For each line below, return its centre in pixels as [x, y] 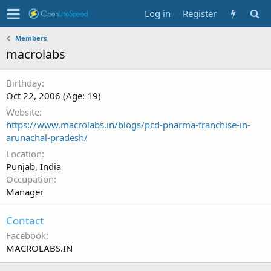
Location [24, 154]
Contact [25, 220]
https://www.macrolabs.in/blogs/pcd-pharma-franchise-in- [128, 125]
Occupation [30, 179]
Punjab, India [34, 166]
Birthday [24, 83]
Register [200, 13]
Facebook [26, 235]
